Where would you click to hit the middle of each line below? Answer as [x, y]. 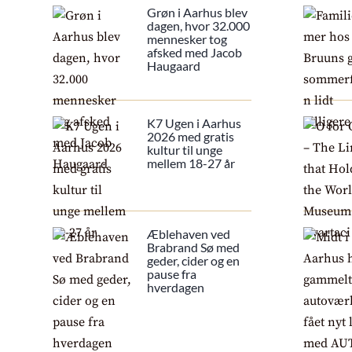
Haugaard [174, 66]
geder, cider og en [194, 261]
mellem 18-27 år [191, 163]
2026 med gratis [191, 137]
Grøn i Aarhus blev [198, 13]
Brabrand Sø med [194, 247]
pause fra [172, 274]
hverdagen [176, 288]
